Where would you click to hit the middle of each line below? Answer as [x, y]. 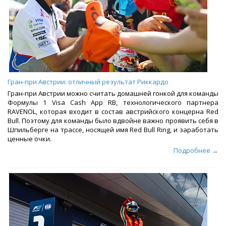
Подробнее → [196, 151]
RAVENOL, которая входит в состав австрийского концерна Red [113, 112]
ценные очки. [30, 139]
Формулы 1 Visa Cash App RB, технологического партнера [113, 103]
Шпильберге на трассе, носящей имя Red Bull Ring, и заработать [113, 130]
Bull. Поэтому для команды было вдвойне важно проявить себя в [113, 121]
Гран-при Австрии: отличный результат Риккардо [88, 82]
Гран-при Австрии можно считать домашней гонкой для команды [113, 94]
